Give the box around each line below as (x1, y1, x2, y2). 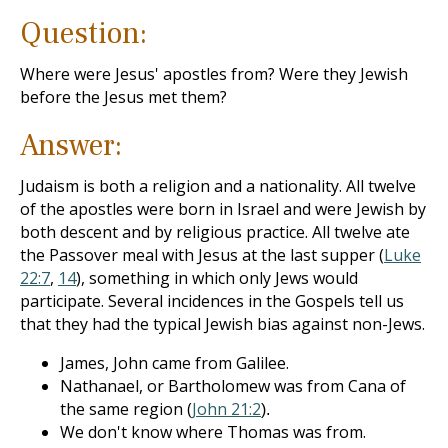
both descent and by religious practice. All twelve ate (20, 221, 410, 243)
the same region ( (60, 398, 192, 420)
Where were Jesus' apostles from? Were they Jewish (20, 63, 408, 85)
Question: (20, 14, 147, 53)
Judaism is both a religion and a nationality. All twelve (20, 175, 416, 197)
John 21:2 (192, 398, 261, 420)
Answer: (20, 126, 122, 165)
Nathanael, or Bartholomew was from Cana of (60, 375, 406, 397)
